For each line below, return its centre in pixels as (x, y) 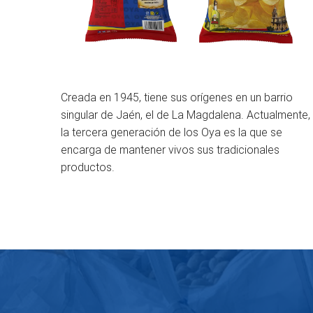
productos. (88, 167)
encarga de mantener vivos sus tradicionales (170, 150)
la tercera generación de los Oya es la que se (172, 132)
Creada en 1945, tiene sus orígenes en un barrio (177, 97)
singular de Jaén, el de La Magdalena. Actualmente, (185, 115)
